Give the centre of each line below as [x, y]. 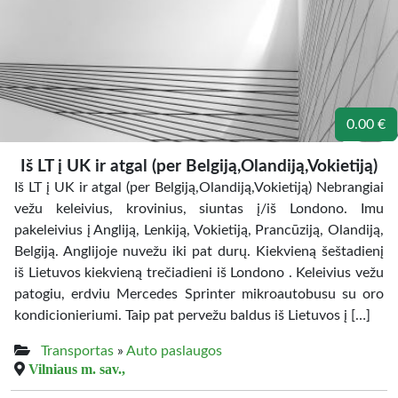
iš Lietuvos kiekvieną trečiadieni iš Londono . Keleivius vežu [199, 273]
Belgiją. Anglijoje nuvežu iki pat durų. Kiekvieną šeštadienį [199, 251]
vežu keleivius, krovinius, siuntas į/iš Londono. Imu [199, 209]
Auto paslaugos [174, 351]
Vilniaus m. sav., [77, 369]
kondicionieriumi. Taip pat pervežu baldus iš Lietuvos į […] [192, 315]
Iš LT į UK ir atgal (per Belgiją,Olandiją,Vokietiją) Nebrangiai [199, 187]
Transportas [77, 351]
